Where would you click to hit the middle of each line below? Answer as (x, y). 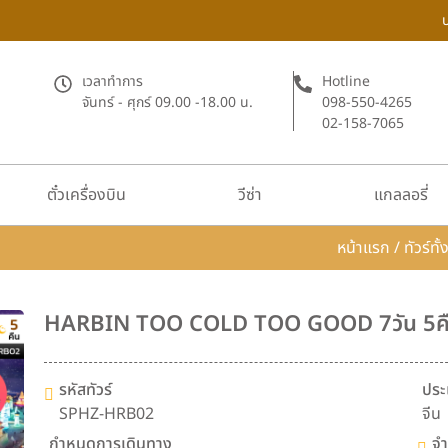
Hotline (345, 81)
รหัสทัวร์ (85, 390)
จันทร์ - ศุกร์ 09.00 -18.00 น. (167, 102)
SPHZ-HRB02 (106, 414)
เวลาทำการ (112, 81)
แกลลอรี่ (401, 195)
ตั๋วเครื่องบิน (86, 195)
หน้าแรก (363, 248)
